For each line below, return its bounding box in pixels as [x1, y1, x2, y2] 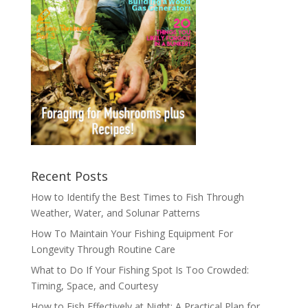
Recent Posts [30, 168, 108, 185]
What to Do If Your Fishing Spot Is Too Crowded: [30, 263, 249, 277]
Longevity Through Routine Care [30, 243, 175, 256]
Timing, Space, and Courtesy [30, 279, 158, 293]
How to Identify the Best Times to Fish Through [30, 190, 244, 204]
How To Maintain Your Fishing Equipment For [30, 227, 233, 241]
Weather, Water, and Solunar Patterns [30, 206, 200, 220]
